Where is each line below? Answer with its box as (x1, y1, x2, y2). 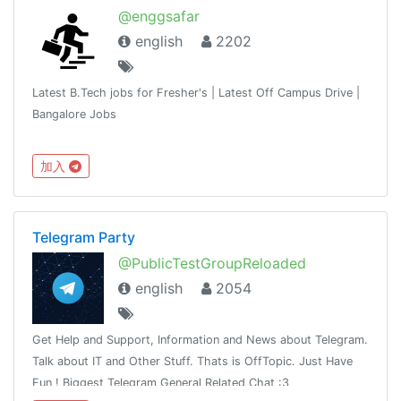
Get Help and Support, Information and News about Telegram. (32, 332, 368, 346)
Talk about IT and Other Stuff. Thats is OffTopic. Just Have (32, 354, 353, 368)
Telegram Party (32, 227, 135, 246)
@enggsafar (118, 7, 200, 26)
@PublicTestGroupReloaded (118, 253, 306, 272)
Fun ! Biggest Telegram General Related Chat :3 (32, 375, 289, 389)
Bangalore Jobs (32, 107, 116, 122)
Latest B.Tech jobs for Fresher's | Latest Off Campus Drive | (32, 86, 360, 100)
